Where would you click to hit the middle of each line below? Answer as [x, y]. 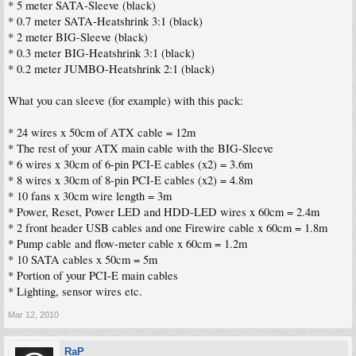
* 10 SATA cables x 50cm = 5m [83, 259]
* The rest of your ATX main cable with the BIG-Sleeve [141, 148]
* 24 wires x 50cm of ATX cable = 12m [102, 132]
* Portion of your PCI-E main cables [93, 275]
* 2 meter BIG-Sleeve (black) [78, 37]
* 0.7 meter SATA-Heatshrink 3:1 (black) [105, 21]
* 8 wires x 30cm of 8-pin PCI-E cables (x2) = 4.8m [130, 180]
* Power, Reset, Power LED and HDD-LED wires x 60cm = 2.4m [164, 211]
